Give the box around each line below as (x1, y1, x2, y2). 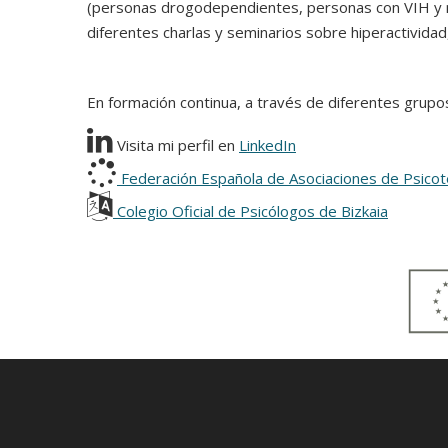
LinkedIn (239, 135, 296, 155)
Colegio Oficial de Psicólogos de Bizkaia (113, 201, 388, 221)
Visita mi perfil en (113, 135, 239, 155)
